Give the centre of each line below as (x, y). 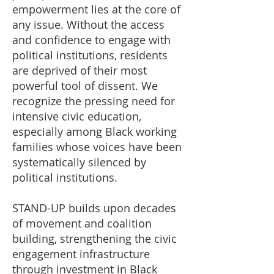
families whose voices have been (97, 147)
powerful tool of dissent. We (85, 86)
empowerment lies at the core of (96, 9)
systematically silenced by (79, 162)
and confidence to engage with (91, 40)
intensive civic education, (77, 116)
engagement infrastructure (81, 254)
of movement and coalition (82, 223)
